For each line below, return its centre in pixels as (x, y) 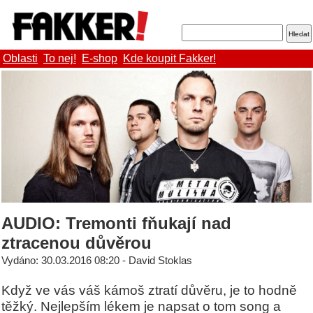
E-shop (100, 59)
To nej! (60, 59)
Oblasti (20, 59)
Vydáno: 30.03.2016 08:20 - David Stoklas (97, 261)
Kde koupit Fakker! (169, 59)
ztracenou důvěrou (77, 243)
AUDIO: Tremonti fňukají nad (116, 224)
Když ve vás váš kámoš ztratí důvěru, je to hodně (149, 290)
